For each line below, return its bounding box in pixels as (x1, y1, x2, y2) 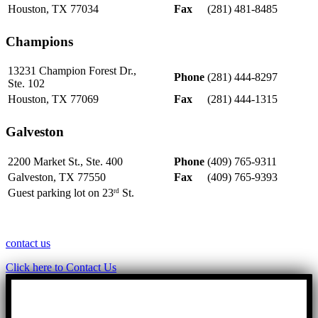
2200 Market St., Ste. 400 (8, 155, 123, 168)
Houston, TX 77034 (8, 2, 99, 15)
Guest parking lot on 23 (8, 186, 114, 199)
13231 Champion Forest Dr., (8, 65, 136, 77)
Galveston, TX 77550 (8, 170, 106, 183)
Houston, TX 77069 (8, 93, 99, 106)
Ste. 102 (8, 77, 45, 90)
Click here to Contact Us (6, 261, 116, 273)
